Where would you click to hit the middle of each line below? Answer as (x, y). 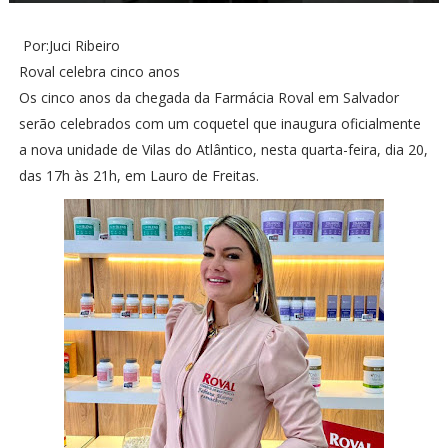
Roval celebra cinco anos (101, 71)
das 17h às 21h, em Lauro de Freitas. (138, 175)
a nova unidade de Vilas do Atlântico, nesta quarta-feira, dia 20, (223, 149)
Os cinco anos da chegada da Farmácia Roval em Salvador (208, 97)
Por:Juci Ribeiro (71, 45)
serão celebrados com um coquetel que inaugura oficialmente (219, 123)
